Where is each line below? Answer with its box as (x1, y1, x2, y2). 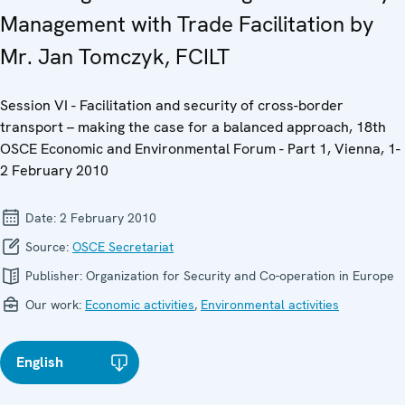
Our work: (22, 296, 85, 313)
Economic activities (85, 296, 194, 313)
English (16, 352, 63, 372)
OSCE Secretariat (72, 238, 174, 255)
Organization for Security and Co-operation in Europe (86, 267, 394, 284)
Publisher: (22, 267, 86, 284)
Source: (22, 238, 72, 255)
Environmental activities (201, 296, 339, 313)
